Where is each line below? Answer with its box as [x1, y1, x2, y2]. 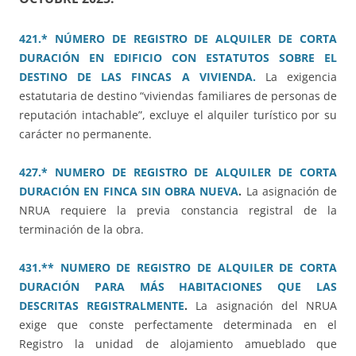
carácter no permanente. [19, 126, 152, 142]
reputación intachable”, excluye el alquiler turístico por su [19, 107, 337, 123]
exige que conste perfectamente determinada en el [19, 317, 337, 333]
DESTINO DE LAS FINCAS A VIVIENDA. [19, 69, 256, 85]
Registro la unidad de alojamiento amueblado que [19, 336, 337, 352]
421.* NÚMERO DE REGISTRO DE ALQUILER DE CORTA [19, 31, 337, 47]
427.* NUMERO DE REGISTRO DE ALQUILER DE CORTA [19, 164, 337, 180]
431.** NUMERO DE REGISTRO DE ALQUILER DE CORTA [19, 260, 337, 276]
